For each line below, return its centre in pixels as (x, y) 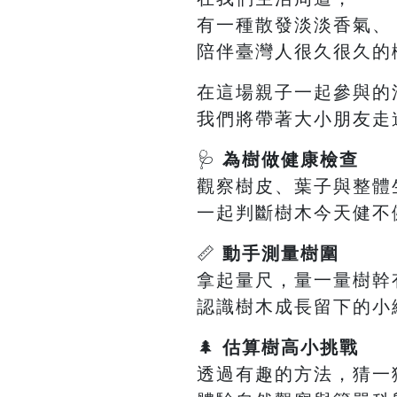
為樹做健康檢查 (291, 160)
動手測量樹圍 (281, 254)
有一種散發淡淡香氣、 (294, 25)
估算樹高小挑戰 (291, 348)
